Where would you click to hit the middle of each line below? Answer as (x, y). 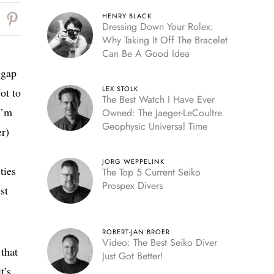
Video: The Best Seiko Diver (159, 243)
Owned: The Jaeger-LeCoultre (162, 113)
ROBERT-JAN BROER (136, 232)
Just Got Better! (132, 256)
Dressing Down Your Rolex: (157, 27)
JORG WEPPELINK (133, 161)
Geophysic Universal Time (154, 126)
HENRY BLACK (127, 16)
